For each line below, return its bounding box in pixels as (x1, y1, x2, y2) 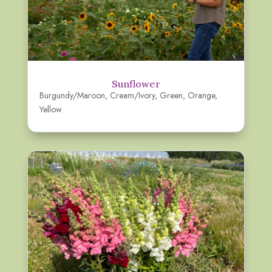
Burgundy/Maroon (39, 89, 105, 101)
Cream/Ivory (109, 89, 155, 101)
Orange (187, 89, 215, 101)
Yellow (39, 103, 62, 115)
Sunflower (111, 77, 160, 90)
